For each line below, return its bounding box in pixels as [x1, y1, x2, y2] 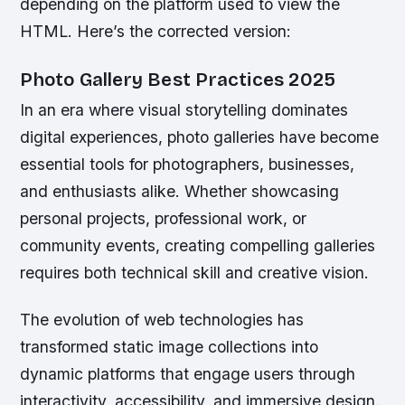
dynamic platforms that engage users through [20, 363, 356, 383]
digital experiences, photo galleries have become [20, 127, 380, 147]
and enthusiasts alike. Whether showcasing [20, 182, 340, 202]
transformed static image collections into [20, 336, 319, 356]
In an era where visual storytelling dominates [20, 100, 349, 120]
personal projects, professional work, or [20, 209, 307, 229]
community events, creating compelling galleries [20, 236, 376, 256]
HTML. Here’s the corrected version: [20, 22, 292, 42]
